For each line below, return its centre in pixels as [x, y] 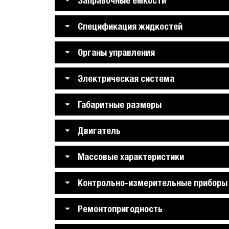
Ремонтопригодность [120, 209]
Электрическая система [126, 78]
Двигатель [99, 131]
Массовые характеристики [131, 157]
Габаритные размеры [120, 105]
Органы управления [116, 52]
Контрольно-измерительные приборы [153, 183]
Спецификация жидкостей [130, 26]
